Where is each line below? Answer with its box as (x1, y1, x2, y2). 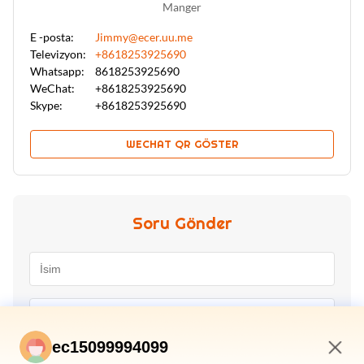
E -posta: (30, 29, 74, 44)
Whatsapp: (30, 63, 84, 78)
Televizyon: (30, 46, 86, 61)
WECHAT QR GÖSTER (125, 136, 239, 151)
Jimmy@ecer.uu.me (95, 29, 193, 44)
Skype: (30, 97, 63, 112)
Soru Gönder (132, 212, 232, 234)
